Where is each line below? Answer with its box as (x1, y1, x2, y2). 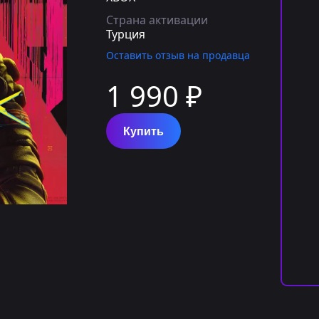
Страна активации (106, 12, 208, 28)
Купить (123, 122, 164, 140)
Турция (106, 26, 145, 42)
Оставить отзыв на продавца (106, 48, 250, 62)
